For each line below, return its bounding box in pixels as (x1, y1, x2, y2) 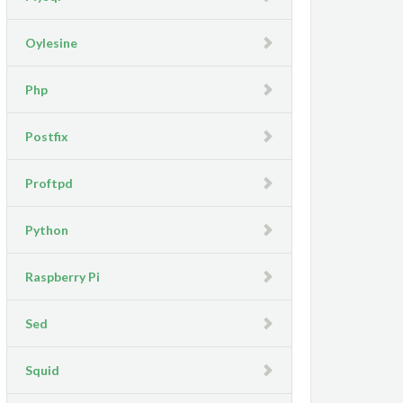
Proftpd (25, 175, 73, 191)
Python (25, 222, 68, 237)
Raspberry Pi (25, 269, 100, 284)
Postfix (25, 129, 68, 144)
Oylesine (25, 35, 77, 50)
